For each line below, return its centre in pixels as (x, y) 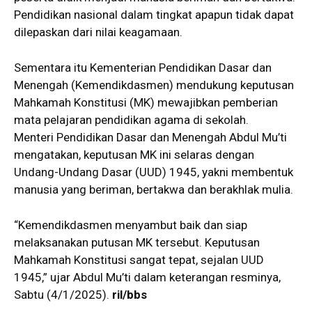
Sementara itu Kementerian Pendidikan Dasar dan (143, 67)
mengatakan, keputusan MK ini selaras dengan (134, 154)
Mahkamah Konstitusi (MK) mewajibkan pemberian (146, 102)
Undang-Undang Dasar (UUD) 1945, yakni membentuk (154, 172)
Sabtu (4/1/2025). (63, 294)
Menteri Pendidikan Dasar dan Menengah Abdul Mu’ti (150, 137)
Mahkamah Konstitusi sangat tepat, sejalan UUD (139, 259)
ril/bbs (130, 294)
